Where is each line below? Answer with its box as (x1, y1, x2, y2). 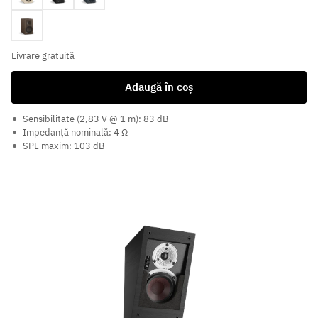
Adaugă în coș (125, 80, 193, 94)
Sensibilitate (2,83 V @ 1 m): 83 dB (23, 113, 168, 126)
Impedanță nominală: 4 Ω (23, 126, 128, 139)
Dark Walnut (11, 13, 75, 28)
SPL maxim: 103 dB (23, 140, 104, 153)
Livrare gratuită (11, 50, 75, 62)
